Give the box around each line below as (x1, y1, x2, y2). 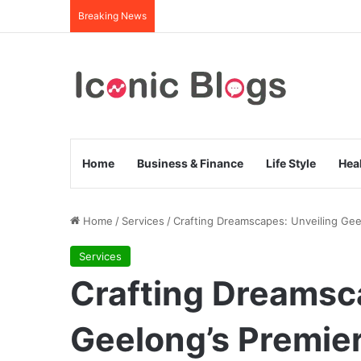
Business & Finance (137, 156, 243, 170)
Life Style (266, 156, 316, 170)
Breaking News (78, 10, 147, 22)
